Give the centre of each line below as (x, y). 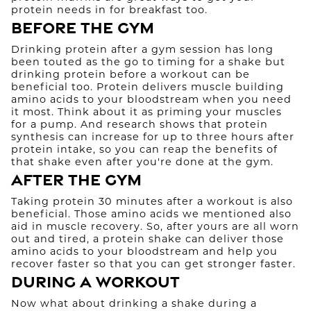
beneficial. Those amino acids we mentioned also (151, 215)
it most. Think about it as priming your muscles (146, 113)
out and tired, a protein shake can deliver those (148, 240)
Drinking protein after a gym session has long (142, 50)
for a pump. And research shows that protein (140, 125)
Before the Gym (83, 27)
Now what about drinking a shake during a (134, 304)
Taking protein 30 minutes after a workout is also (152, 202)
